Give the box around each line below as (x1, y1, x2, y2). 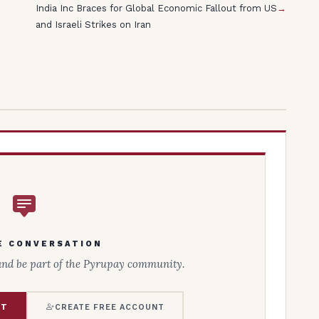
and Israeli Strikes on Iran (35, 19, 151, 31)
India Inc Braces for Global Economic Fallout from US (35, 3, 277, 14)
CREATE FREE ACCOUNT (54, 302, 164, 312)
